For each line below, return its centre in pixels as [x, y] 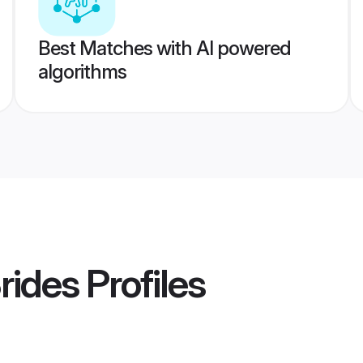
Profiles [142, 284]
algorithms [82, 72]
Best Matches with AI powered [164, 48]
